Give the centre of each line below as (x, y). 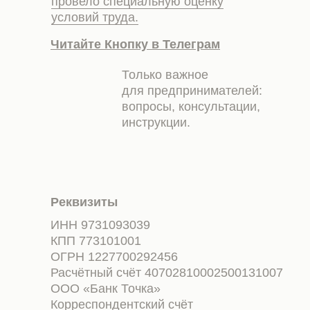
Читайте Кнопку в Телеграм (135, 44)
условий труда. (95, 17)
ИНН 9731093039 (104, 225)
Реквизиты (84, 202)
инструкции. (156, 122)
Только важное (165, 75)
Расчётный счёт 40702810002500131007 (171, 273)
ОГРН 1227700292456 (118, 257)
